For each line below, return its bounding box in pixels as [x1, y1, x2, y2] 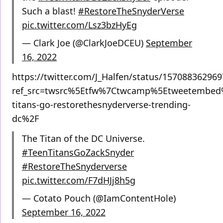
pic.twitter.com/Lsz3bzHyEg [22, 19, 137, 31]
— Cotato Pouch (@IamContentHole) [22, 192, 176, 205]
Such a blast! [22, 5, 78, 17]
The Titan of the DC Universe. [22, 132, 145, 145]
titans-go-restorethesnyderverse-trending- [12, 99, 191, 111]
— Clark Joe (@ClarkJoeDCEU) [22, 37, 146, 49]
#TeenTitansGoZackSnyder [22, 146, 134, 159]
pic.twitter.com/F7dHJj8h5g [22, 174, 135, 187]
